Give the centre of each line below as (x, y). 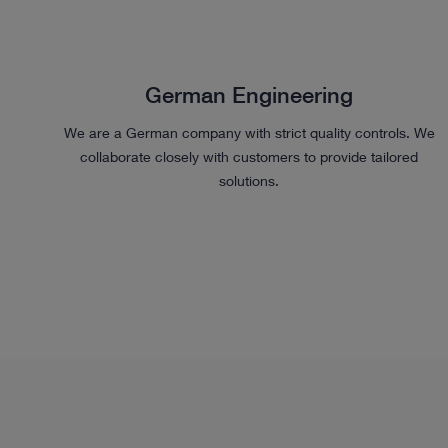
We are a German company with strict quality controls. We (249, 132)
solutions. (249, 180)
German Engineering (249, 94)
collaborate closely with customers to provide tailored (249, 156)
